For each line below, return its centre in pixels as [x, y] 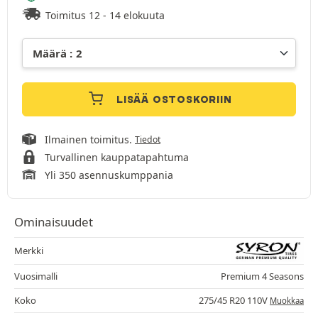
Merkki [29, 251]
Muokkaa [287, 301]
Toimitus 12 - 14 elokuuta [105, 16]
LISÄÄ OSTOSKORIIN [174, 100]
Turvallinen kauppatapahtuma [117, 158]
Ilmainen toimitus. [90, 140]
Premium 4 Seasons [262, 276]
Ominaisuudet [54, 222]
